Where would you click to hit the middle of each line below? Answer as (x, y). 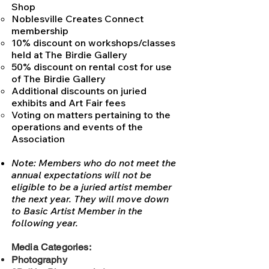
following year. (45, 223)
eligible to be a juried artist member (92, 187)
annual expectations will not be (81, 175)
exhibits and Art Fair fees (68, 103)
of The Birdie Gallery (59, 79)
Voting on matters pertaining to (82, 115)
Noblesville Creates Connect (77, 19)
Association (38, 139)
